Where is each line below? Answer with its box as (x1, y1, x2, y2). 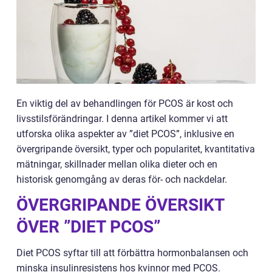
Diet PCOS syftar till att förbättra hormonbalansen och (16, 247, 248, 259)
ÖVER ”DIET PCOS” (16, 217, 160, 237)
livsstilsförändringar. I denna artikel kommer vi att (16, 113, 228, 124)
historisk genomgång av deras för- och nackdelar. (16, 174, 227, 185)
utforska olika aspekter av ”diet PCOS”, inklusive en (16, 128, 234, 140)
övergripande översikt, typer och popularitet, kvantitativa (16, 143, 255, 155)
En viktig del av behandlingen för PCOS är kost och (16, 98, 233, 109)
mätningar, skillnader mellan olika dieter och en (16, 158, 217, 170)
